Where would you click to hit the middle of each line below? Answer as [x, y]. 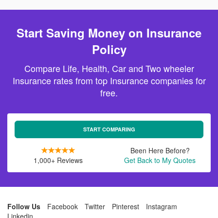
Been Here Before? [160, 150]
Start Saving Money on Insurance [109, 33]
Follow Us [24, 206]
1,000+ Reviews [58, 160]
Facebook [63, 206]
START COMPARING [109, 129]
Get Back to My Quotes [160, 160]
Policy [109, 49]
